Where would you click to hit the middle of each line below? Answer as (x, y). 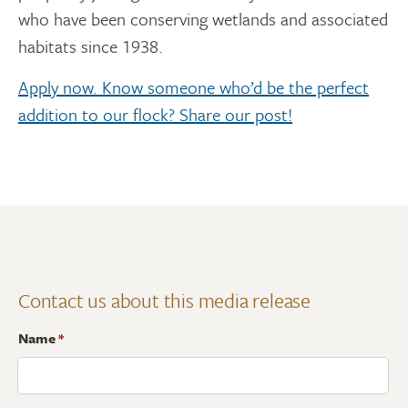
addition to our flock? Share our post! (155, 114)
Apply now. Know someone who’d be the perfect (194, 87)
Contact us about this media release (164, 300)
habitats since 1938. (91, 46)
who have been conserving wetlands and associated (203, 18)
